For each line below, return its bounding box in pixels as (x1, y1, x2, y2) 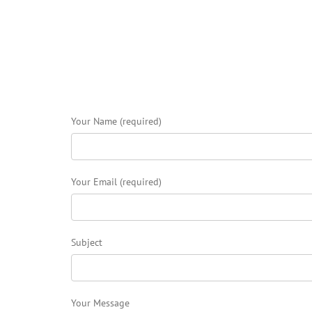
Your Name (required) (71, 115, 162, 127)
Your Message (71, 297, 130, 309)
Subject (71, 236, 102, 249)
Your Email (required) (71, 175, 162, 188)
